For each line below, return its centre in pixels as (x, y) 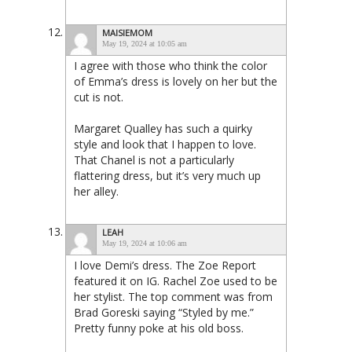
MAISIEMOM (127, 33)
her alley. (96, 192)
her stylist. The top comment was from (173, 297)
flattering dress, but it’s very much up (167, 176)
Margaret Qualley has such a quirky (163, 129)
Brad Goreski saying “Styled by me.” (164, 313)
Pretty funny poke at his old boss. (159, 328)
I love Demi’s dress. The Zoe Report (165, 266)
